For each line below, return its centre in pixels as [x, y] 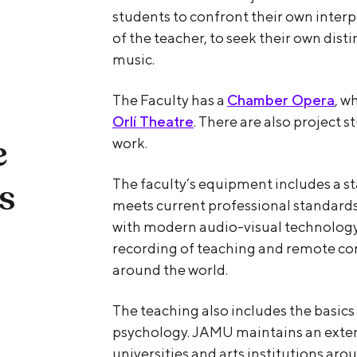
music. [133, 59]
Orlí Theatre [153, 121]
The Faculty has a [170, 100]
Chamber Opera [281, 100]
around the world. [170, 269]
